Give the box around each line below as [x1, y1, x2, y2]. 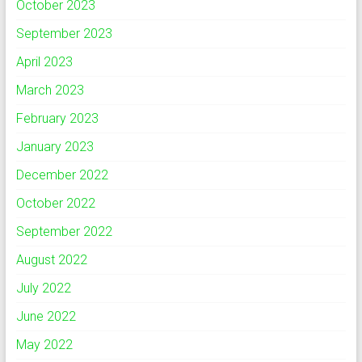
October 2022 [15, 196, 95, 211]
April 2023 [15, 54, 73, 69]
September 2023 [15, 26, 112, 41]
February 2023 [15, 111, 99, 126]
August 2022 [15, 252, 87, 267]
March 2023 [15, 82, 84, 98]
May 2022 [15, 337, 73, 352]
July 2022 [15, 280, 71, 296]
